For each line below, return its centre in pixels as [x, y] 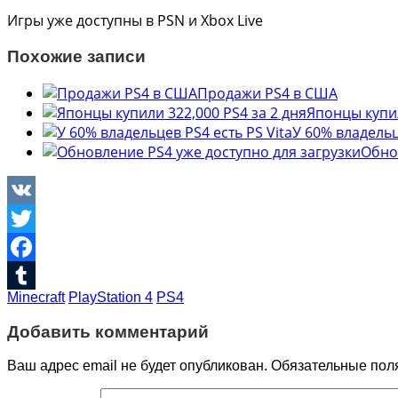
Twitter [31, 247]
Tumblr [32, 303]
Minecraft [36, 297]
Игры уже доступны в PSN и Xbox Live [135, 21]
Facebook [39, 275]
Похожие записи [76, 57]
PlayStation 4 [111, 297]
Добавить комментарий [108, 331]
